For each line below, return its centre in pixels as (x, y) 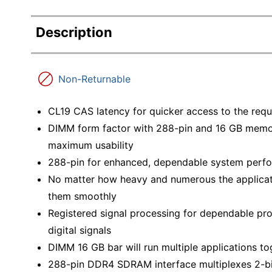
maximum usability (91, 145)
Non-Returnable (94, 79)
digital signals (80, 230)
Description (74, 32)
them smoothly (82, 196)
